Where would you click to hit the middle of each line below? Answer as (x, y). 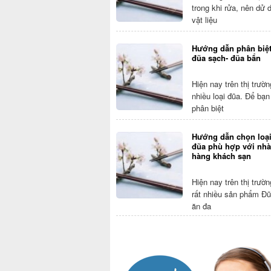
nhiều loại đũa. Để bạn (231, 96)
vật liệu (204, 19)
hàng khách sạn (221, 155)
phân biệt (208, 108)
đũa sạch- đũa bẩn (226, 57)
